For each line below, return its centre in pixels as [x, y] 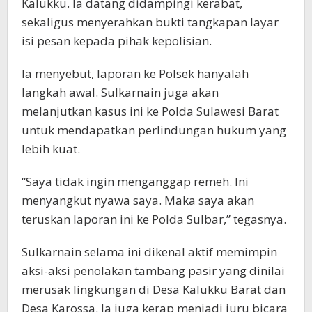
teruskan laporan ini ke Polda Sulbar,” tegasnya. [154, 219]
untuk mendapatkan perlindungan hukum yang [154, 130]
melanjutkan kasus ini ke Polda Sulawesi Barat [150, 111]
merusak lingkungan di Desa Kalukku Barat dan [154, 289]
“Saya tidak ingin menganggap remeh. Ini [135, 181]
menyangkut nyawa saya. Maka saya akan [138, 200]
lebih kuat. [51, 148]
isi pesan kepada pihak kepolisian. [117, 40]
